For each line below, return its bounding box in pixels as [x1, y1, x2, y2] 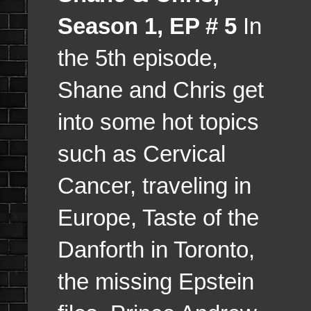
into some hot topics [58, 108, 259, 135]
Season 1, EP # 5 [58, 12, 237, 39]
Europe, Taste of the [58, 204, 259, 230]
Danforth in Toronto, [58, 236, 255, 262]
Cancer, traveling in [58, 172, 251, 199]
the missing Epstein [58, 268, 254, 294]
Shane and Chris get [58, 76, 264, 103]
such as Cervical [58, 140, 226, 167]
